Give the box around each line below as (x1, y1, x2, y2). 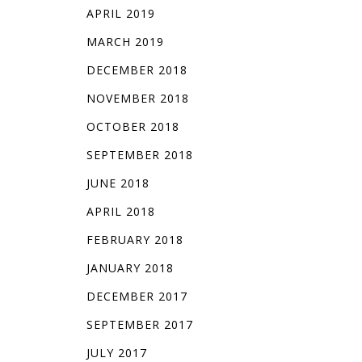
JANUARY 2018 (86, 260, 174, 276)
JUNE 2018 (86, 175, 149, 192)
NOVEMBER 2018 (86, 90, 189, 107)
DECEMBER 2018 (86, 62, 187, 78)
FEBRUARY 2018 (86, 232, 183, 248)
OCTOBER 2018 (86, 119, 179, 135)
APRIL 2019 (86, 6, 155, 22)
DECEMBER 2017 (86, 288, 187, 305)
